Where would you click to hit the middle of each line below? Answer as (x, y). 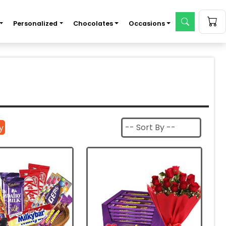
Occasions (147, 23)
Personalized (36, 23)
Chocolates (93, 23)
